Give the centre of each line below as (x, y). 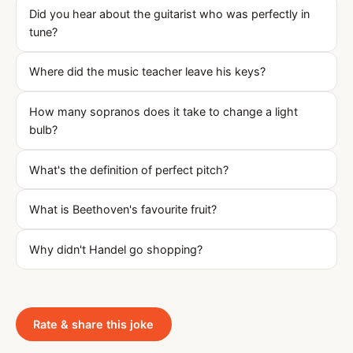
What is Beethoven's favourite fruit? (123, 210)
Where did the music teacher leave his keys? (147, 72)
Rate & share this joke (94, 324)
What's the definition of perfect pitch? (129, 169)
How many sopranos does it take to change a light (163, 111)
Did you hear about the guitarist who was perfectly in (169, 13)
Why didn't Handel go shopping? (116, 249)
